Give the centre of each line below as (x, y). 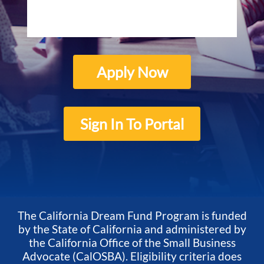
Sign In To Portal (132, 124)
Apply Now (132, 72)
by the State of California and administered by (132, 229)
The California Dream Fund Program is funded (132, 216)
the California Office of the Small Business (132, 243)
